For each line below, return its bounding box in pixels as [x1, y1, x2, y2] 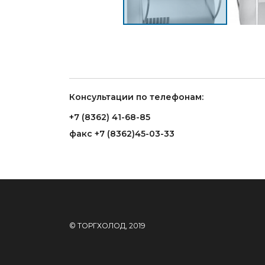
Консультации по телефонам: [69, 92, 203, 102]
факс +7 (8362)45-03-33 [69, 128, 174, 139]
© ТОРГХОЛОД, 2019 [69, 221, 146, 230]
